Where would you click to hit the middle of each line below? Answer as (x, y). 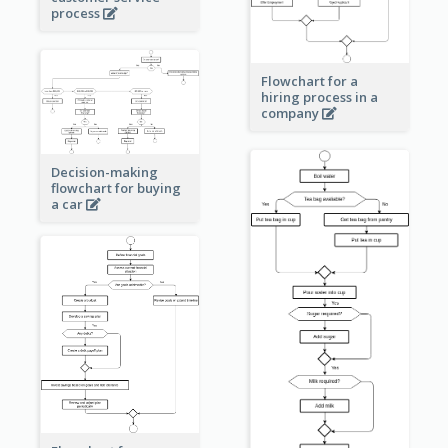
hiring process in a (319, 97)
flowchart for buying (115, 187)
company (291, 113)
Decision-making (104, 171)
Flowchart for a (309, 81)
